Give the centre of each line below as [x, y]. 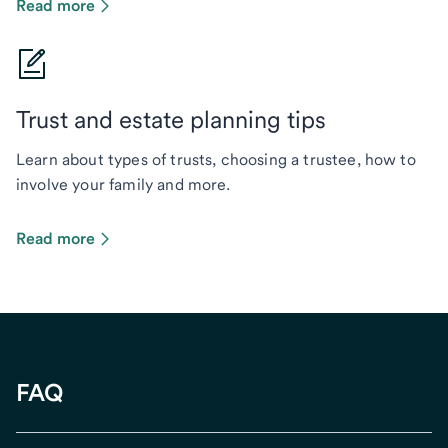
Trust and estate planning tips [171, 119]
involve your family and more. [123, 184]
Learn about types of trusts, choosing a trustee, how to [216, 159]
